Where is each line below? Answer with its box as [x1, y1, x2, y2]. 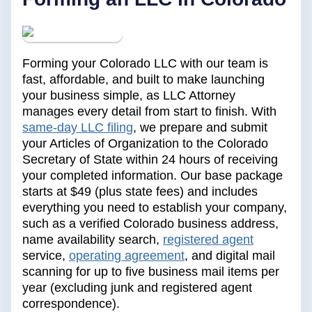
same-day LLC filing [22, 120, 133, 135]
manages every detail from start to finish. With [22, 104, 276, 119]
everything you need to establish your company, [22, 201, 287, 215]
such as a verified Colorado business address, [22, 217, 279, 231]
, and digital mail [185, 249, 275, 263]
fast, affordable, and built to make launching [22, 72, 265, 87]
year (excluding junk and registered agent [22, 281, 252, 295]
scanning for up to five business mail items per [22, 265, 279, 279]
